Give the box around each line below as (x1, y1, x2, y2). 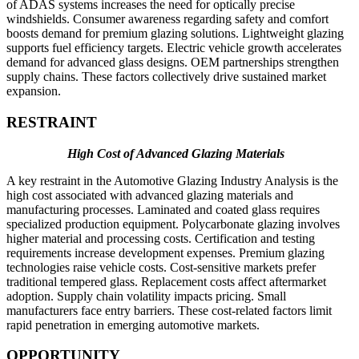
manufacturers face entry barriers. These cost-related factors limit (6, 303, 332, 317)
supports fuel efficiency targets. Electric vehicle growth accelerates (6, 41, 341, 55)
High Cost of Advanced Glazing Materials (67, 146, 284, 160)
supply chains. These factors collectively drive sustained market (6, 70, 326, 84)
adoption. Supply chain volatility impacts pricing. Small (6, 288, 286, 303)
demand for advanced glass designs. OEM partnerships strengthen (6, 55, 339, 70)
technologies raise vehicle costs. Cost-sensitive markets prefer (6, 260, 316, 274)
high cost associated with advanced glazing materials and (6, 188, 293, 202)
